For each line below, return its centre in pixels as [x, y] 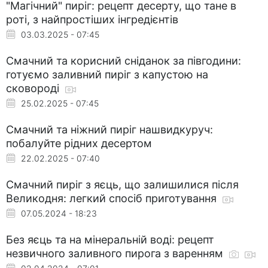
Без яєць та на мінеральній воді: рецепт [110, 239]
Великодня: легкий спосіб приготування [113, 198]
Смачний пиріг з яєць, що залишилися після [122, 184]
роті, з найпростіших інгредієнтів [92, 19]
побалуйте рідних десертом [79, 143]
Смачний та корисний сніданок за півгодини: [124, 60]
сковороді [34, 88]
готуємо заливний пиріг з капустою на [107, 74]
